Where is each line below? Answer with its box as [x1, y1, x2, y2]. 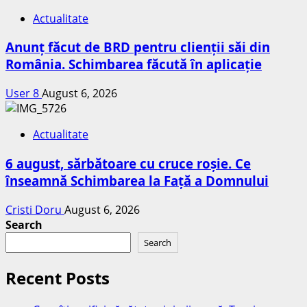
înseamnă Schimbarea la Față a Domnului [5, 171, 269, 189]
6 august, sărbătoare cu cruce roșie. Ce [5, 154, 251, 172]
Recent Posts [5, 266, 110, 289]
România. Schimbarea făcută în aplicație [5, 56, 262, 73]
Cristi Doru [5, 201, 64, 217]
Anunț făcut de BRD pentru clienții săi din [5, 38, 270, 56]
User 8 [5, 86, 42, 101]
